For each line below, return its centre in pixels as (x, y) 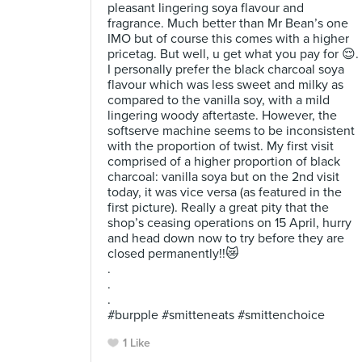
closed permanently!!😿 (173, 254)
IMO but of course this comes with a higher (228, 39)
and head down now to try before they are (226, 238)
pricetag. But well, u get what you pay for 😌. (233, 54)
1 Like (137, 343)
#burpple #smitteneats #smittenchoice (216, 315)
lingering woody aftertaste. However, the (222, 116)
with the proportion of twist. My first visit (221, 146)
